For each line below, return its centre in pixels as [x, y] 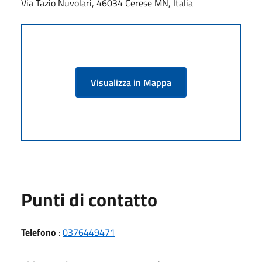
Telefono [39, 232]
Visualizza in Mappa [131, 82]
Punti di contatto [89, 199]
